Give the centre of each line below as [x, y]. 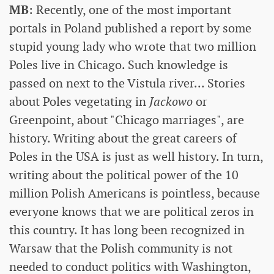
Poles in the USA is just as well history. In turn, [136, 156]
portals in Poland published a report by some [130, 28]
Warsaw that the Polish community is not [121, 248]
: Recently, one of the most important [130, 9]
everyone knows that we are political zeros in [131, 211]
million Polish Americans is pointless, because [135, 193]
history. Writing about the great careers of [123, 138]
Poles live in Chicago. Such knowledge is [119, 65]
